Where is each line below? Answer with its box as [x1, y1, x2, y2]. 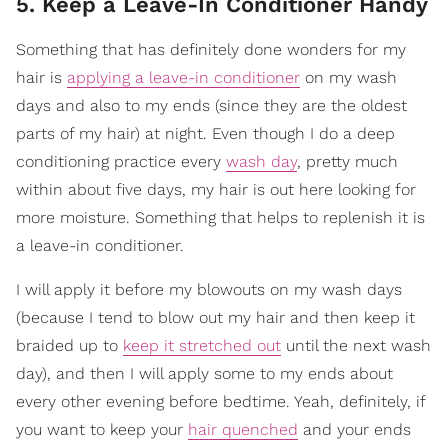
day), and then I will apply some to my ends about [16, 364, 393, 384]
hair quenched [188, 420, 298, 440]
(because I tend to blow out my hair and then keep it [16, 308, 415, 328]
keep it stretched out [123, 336, 281, 356]
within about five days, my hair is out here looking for [16, 180, 416, 200]
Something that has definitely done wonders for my [16, 40, 406, 60]
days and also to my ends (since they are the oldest [16, 96, 407, 116]
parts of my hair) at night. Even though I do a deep [16, 124, 395, 144]
